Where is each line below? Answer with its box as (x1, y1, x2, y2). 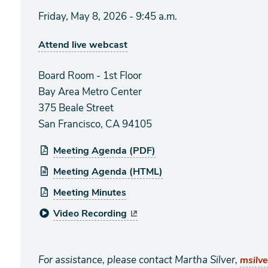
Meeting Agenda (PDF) (53, 144, 156, 157)
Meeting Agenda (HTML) (53, 165, 163, 178)
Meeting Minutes (53, 186, 126, 199)
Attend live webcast (38, 38, 127, 51)
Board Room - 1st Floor (38, 69, 142, 83)
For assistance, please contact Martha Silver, (38, 253, 240, 267)
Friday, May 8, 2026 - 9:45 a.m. (38, 10, 177, 23)
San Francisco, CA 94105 (38, 117, 152, 131)
